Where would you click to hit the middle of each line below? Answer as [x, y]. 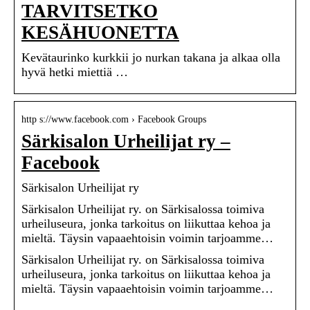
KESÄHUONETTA [100, 33]
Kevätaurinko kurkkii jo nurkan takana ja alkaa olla [151, 58]
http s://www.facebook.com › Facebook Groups [114, 120]
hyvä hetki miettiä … [75, 72]
